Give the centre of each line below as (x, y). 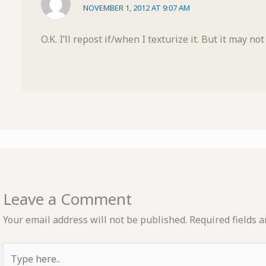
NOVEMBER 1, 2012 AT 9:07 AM (137, 7)
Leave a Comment (67, 199)
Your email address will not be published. (95, 219)
